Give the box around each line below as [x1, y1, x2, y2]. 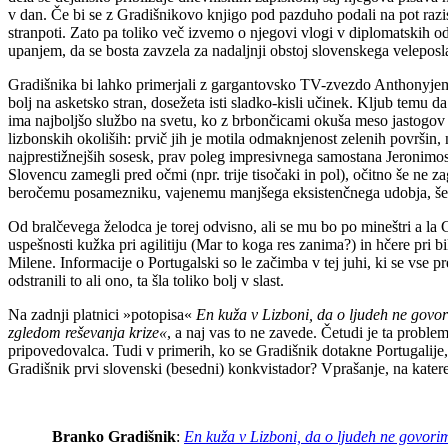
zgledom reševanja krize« [8, 324, 167, 342]
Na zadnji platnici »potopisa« [8, 306, 196, 324]
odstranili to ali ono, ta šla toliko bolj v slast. [8, 272, 284, 290]
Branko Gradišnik [52, 428, 176, 446]
